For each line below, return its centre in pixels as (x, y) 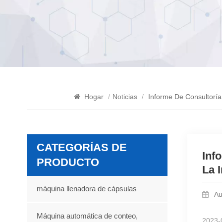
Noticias (125, 96)
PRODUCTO (68, 162)
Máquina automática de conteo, (87, 216)
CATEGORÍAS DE (82, 147)
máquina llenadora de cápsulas (86, 188)
